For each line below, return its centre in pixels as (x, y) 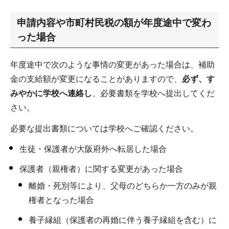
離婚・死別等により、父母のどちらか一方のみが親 (122, 186)
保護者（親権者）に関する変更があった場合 (101, 169)
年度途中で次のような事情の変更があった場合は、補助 (112, 64)
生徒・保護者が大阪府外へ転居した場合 (93, 149)
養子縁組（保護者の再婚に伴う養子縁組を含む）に (122, 220)
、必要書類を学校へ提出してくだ (153, 93)
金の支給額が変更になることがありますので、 (96, 79)
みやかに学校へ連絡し (51, 93)
